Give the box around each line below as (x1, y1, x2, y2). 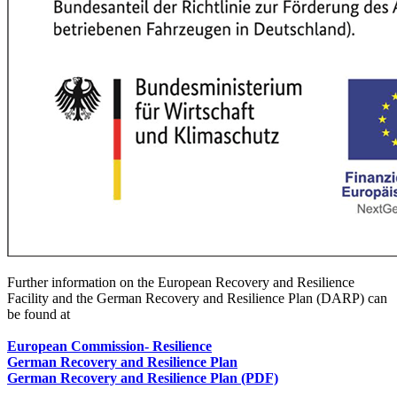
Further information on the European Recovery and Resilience (7, 275, 354, 291)
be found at (7, 307, 70, 323)
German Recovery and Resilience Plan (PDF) (7, 370, 278, 386)
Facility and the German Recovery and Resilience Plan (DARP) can (7, 291, 387, 307)
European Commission (7, 339, 144, 354)
